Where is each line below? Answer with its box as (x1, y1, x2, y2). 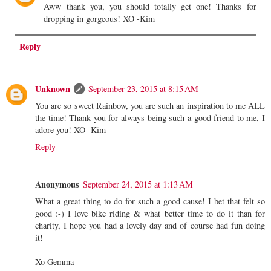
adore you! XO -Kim (35, 123, 106, 135)
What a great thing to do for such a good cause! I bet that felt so (35, 195, 265, 207)
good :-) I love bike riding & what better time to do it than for (35, 207, 265, 219)
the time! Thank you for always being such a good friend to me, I (35, 111, 265, 123)
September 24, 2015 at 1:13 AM (83, 178, 193, 190)
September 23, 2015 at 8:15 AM (88, 82, 198, 94)
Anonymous (35, 177, 79, 191)
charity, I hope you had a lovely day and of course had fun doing (35, 219, 265, 231)
